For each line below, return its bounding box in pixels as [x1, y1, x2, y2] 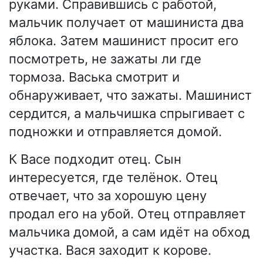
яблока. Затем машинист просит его [9, 33, 238, 49]
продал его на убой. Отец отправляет [9, 206, 246, 222]
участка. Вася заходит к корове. [9, 242, 211, 258]
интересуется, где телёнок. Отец [9, 170, 218, 186]
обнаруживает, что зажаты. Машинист [9, 87, 252, 103]
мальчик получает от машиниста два [9, 15, 244, 31]
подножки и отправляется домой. [9, 124, 222, 140]
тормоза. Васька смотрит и [9, 69, 180, 85]
